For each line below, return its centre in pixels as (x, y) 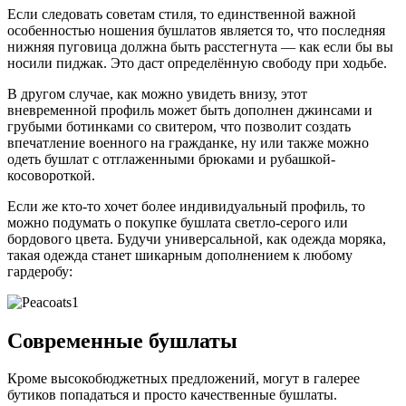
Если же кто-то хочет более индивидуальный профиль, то (186, 206)
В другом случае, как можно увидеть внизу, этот (157, 93)
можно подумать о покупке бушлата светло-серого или (178, 222)
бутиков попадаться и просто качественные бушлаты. (172, 395)
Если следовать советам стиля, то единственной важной (182, 14)
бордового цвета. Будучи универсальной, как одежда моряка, (197, 238)
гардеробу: (40, 271)
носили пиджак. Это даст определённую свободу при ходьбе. (197, 63)
